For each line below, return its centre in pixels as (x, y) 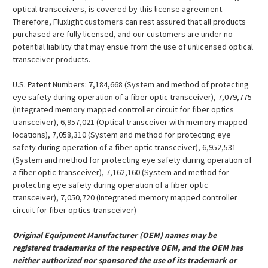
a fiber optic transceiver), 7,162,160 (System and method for (121, 173)
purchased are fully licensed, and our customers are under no (123, 34)
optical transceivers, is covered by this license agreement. (118, 9)
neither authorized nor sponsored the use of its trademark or (125, 261)
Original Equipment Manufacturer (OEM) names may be (115, 235)
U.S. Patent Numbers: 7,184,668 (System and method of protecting (131, 85)
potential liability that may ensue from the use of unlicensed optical (133, 47)
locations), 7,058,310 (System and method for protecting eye (122, 135)
